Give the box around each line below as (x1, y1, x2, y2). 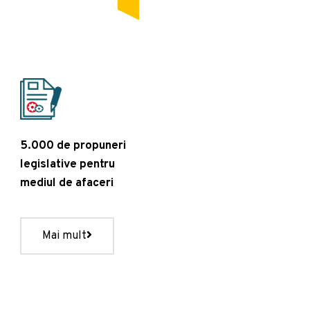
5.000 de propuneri (20, 138, 127, 154)
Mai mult (42, 228, 87, 243)
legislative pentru (20, 156, 116, 172)
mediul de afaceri (20, 175, 114, 191)
